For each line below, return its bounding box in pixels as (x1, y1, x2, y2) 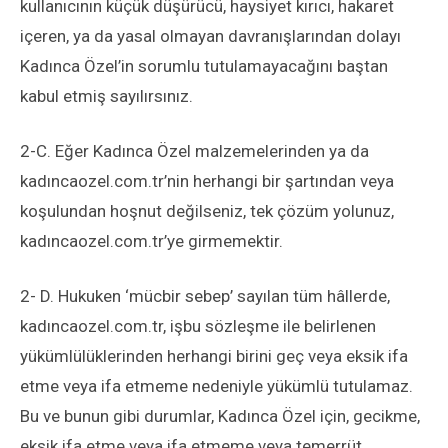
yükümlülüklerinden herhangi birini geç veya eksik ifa (20, 346, 408, 366)
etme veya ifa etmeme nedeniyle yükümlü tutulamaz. (20, 376, 413, 396)
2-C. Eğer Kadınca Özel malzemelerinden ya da (20, 141, 369, 161)
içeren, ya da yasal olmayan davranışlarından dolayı (20, 26, 401, 46)
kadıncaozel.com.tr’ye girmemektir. (20, 231, 283, 251)
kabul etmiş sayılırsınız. (20, 86, 193, 106)
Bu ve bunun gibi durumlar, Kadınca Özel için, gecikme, (20, 406, 420, 426)
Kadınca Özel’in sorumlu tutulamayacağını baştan (20, 56, 388, 76)
